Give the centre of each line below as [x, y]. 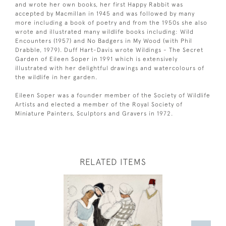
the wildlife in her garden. [56, 77]
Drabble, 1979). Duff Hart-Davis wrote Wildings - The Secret [109, 50]
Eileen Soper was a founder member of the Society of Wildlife [113, 95]
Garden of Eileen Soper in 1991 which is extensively [96, 59]
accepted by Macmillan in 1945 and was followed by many [105, 13]
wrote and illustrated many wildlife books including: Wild [104, 32]
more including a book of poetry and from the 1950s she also [111, 22]
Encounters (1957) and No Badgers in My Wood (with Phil [104, 41]
